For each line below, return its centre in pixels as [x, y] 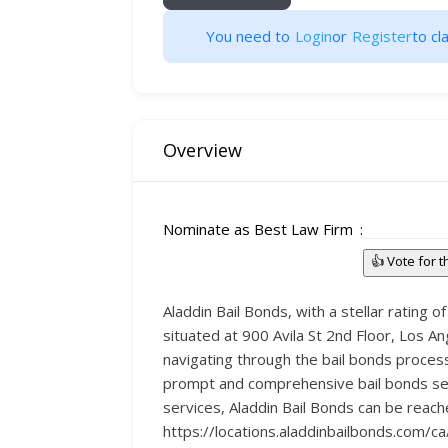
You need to [248, 36]
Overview [202, 150]
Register [382, 36]
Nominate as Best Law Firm [258, 229]
